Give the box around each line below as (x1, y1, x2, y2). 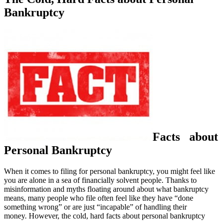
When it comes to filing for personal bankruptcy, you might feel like (4, 166, 215, 175)
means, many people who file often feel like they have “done (4, 193, 193, 202)
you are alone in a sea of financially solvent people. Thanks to (4, 175, 197, 184)
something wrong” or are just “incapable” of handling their (4, 202, 187, 211)
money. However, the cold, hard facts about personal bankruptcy (4, 211, 205, 220)
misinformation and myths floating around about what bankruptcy (4, 184, 209, 193)
